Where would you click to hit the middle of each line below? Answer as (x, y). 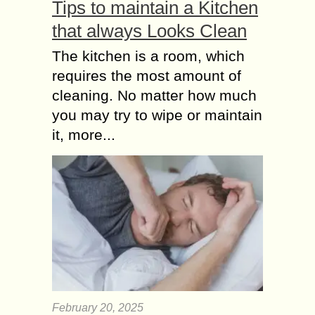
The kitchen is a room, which (148, 56)
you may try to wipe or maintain (157, 115)
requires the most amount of (147, 75)
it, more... (84, 134)
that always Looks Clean (149, 31)
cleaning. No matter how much (154, 95)
